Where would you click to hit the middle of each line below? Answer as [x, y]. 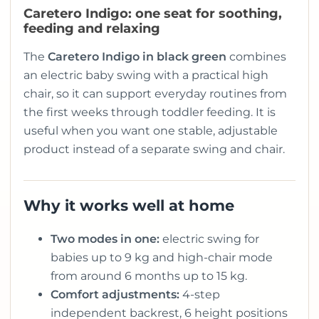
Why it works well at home [129, 205]
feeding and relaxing [92, 28]
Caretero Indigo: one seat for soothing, [153, 14]
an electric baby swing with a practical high [146, 75]
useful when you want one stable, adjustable [151, 131]
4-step [200, 294]
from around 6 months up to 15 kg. [149, 276]
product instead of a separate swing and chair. [154, 149]
